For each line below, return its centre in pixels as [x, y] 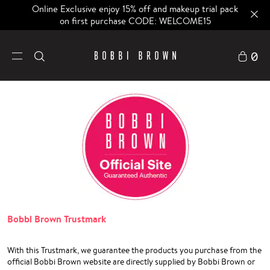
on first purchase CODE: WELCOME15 [135, 21]
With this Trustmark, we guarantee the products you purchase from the [134, 250]
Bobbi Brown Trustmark [57, 219]
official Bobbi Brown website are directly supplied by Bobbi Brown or [131, 262]
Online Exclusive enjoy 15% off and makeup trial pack [135, 9]
